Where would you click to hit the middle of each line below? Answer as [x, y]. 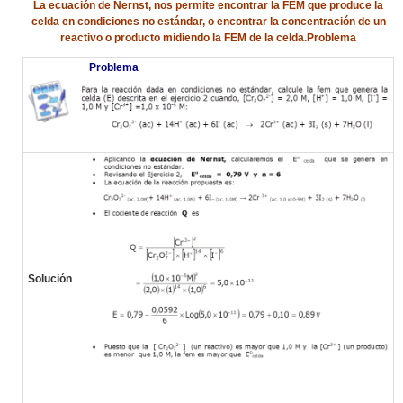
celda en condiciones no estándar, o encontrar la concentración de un [208, 21]
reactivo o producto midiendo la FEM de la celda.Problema [208, 37]
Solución [49, 278]
